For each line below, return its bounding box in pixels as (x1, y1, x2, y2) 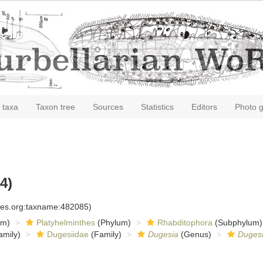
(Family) (88, 230, 122, 239)
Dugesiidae (46, 230, 89, 239)
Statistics (141, 102, 174, 112)
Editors (191, 102, 217, 112)
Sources (93, 102, 123, 112)
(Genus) (178, 230, 211, 239)
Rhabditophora (157, 218, 213, 227)
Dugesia (147, 230, 178, 239)
